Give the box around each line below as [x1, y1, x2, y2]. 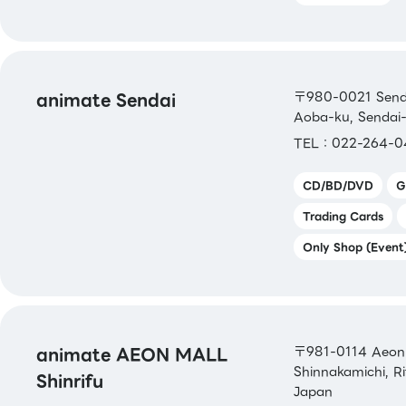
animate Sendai [36, 86, 176, 113]
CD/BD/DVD [302, 176, 373, 194]
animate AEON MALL [36, 341, 227, 368]
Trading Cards [302, 207, 383, 225]
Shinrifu [36, 367, 103, 394]
